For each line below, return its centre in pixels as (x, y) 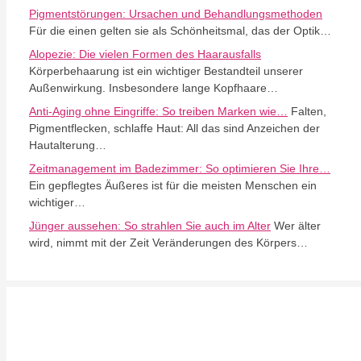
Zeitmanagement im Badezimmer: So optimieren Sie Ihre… (180, 168)
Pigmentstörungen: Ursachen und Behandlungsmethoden (176, 13)
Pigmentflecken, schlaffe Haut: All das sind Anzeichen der (174, 128)
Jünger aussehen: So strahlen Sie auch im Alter (150, 225)
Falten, (307, 111)
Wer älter (296, 225)
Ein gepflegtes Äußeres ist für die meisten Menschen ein (173, 185)
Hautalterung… (68, 145)
